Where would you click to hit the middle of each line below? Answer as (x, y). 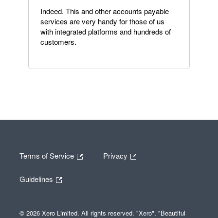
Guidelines (37, 179)
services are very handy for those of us (102, 21)
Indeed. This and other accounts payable (105, 11)
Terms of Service (48, 155)
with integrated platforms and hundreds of (106, 31)
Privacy (116, 155)
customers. (58, 42)
